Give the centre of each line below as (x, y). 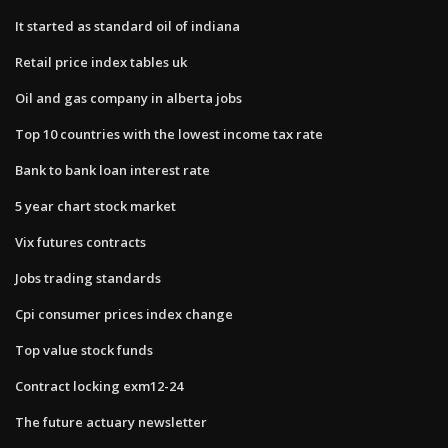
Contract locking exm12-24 (99, 385)
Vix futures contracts (80, 241)
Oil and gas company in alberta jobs (128, 97)
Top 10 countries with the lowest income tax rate (169, 133)
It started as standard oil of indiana (127, 25)
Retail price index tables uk (101, 61)
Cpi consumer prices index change (124, 313)
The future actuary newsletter (111, 421)
